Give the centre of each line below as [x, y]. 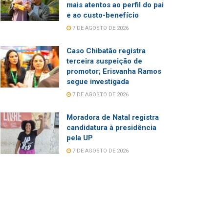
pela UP [80, 138]
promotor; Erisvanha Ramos [114, 71]
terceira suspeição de [104, 61]
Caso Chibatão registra [106, 51]
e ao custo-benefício [103, 15]
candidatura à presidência [111, 127]
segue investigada [98, 81]
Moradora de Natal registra [113, 117]
